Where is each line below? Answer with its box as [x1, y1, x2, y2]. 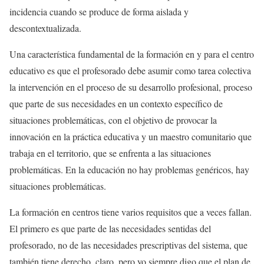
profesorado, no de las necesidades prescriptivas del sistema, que [9, 239, 247, 252]
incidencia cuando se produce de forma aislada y [9, 5, 189, 18]
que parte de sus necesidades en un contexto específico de [9, 97, 223, 110]
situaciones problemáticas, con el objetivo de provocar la [9, 114, 217, 127]
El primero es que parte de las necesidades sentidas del [9, 222, 211, 235]
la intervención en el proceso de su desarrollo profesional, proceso [9, 81, 252, 94]
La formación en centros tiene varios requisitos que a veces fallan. [9, 206, 252, 219]
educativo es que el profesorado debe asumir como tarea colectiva [9, 64, 251, 77]
